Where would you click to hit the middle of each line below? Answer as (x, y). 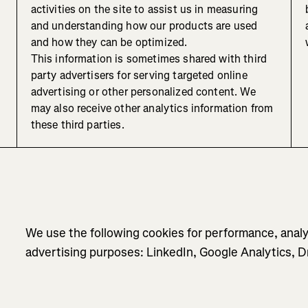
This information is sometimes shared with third (149, 59)
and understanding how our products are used (144, 26)
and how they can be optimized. (109, 43)
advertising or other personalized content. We (143, 92)
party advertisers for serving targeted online (139, 76)
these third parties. (77, 125)
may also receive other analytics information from (152, 109)
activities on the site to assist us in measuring (144, 10)
